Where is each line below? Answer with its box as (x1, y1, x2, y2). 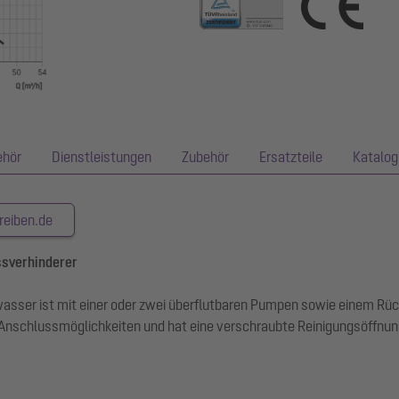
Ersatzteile (259, 149, 322, 166)
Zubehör (182, 149, 229, 166)
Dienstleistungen (52, 149, 151, 166)
